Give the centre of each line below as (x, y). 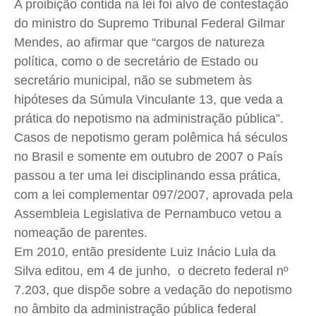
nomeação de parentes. (81, 233)
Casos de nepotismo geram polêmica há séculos (151, 138)
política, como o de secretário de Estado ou (136, 62)
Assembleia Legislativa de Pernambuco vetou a (148, 214)
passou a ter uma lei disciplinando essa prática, (147, 176)
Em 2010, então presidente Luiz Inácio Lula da (145, 252)
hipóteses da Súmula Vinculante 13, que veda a (148, 100)
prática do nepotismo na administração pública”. (151, 119)
